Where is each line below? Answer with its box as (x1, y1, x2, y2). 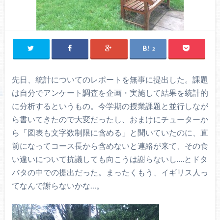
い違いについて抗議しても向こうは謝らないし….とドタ (11, 154, 208, 164)
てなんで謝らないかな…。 (11, 181, 104, 191)
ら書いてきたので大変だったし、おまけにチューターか (11, 114, 208, 124)
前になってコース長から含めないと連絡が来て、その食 (11, 141, 208, 151)
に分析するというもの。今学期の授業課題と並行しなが (11, 101, 208, 111)
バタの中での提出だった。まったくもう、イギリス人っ (11, 167, 208, 177)
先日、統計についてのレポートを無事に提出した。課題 (11, 75, 208, 84)
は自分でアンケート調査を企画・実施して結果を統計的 (11, 88, 208, 98)
